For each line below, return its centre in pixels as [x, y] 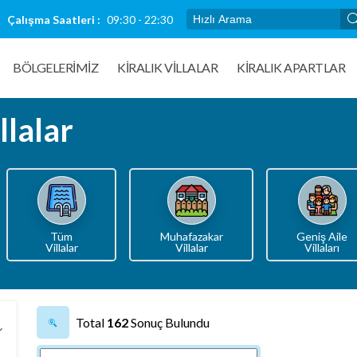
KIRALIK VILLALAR [167, 67]
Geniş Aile [322, 236]
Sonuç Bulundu [169, 322]
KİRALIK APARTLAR [291, 67]
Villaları [322, 247]
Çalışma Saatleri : [53, 19]
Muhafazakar [191, 236]
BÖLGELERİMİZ [55, 67]
